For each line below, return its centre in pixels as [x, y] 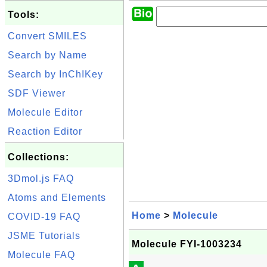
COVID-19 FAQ [44, 217]
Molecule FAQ [41, 255]
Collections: [38, 157]
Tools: [24, 15]
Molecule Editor [45, 112]
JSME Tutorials [44, 236]
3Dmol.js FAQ [41, 178]
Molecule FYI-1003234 [187, 244]
